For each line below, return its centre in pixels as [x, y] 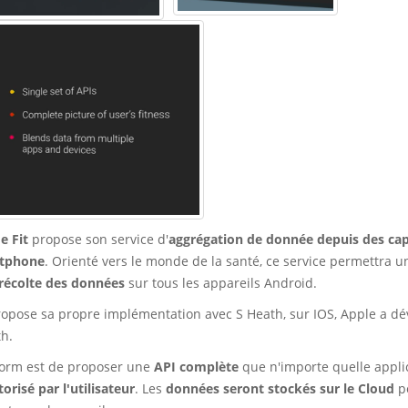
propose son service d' [98, 239]
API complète [194, 366]
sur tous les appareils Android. [221, 282]
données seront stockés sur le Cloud [280, 388]
